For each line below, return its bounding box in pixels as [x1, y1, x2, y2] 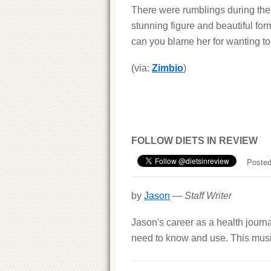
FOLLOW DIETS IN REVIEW [131, 135, 258, 146]
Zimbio [152, 63, 183, 73]
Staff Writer [184, 191, 232, 201]
